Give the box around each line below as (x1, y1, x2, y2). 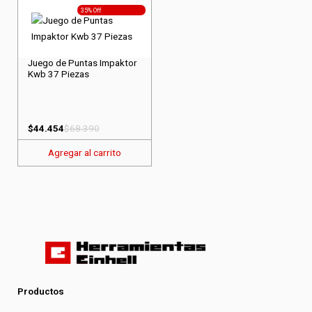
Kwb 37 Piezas (27, 68, 89, 79)
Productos (17, 286, 64, 297)
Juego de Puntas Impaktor (27, 57, 136, 68)
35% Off (81, 6, 102, 14)
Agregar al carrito (48, 147, 121, 159)
